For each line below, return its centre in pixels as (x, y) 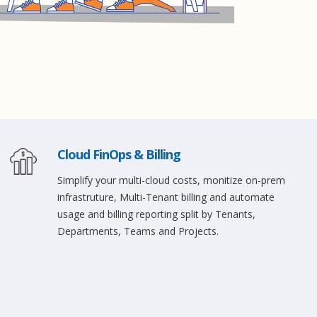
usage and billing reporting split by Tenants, (156, 214)
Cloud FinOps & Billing (119, 154)
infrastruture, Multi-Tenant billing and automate (166, 197)
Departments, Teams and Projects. (138, 231)
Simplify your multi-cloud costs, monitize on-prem (171, 180)
